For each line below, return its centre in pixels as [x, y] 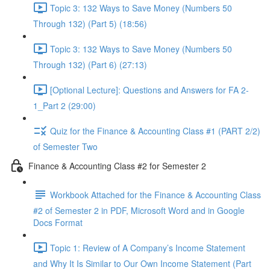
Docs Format [58, 222]
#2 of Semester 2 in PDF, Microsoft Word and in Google [139, 210]
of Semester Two [65, 146]
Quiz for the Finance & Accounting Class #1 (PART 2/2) [155, 130]
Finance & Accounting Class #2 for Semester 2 [117, 165]
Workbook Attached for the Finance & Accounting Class [155, 194]
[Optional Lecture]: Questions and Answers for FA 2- [149, 89]
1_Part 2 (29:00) [64, 105]
